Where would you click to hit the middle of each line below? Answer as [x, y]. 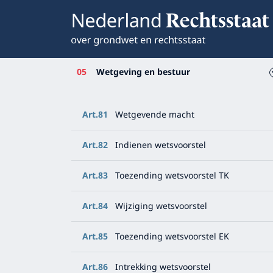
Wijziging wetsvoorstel [161, 206]
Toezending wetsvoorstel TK [172, 176]
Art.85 [95, 237]
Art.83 [95, 176]
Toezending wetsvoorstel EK [172, 237]
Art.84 [95, 206]
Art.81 [95, 115]
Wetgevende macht [155, 115]
